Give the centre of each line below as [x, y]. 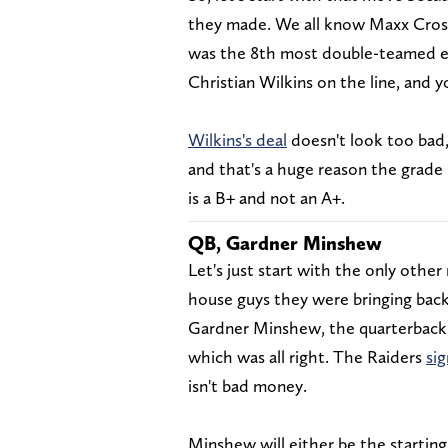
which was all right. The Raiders [307, 356]
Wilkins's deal [237, 139]
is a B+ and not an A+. [266, 197]
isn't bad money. [247, 385]
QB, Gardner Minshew [285, 242]
